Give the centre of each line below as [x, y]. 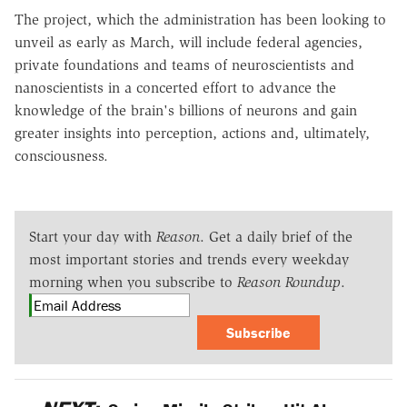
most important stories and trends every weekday [189, 259]
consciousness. [61, 155]
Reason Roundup [289, 282]
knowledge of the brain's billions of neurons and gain [186, 110]
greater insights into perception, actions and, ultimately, [192, 133]
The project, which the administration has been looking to [200, 19]
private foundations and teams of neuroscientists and [184, 65]
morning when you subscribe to [133, 282]
